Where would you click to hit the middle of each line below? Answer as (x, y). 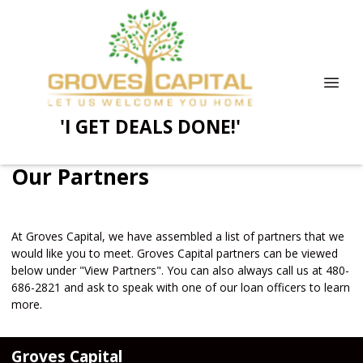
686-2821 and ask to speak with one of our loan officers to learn (181, 288)
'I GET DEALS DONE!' (150, 126)
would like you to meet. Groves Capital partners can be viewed (175, 254)
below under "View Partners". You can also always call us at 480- (180, 271)
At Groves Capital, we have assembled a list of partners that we (178, 237)
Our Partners (80, 177)
